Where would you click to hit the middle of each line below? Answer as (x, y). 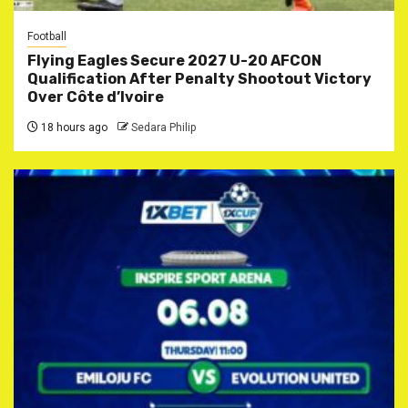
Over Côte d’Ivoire (96, 97)
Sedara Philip (163, 128)
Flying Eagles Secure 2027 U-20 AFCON (174, 61)
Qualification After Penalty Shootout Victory (199, 79)
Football (47, 37)
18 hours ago (73, 128)
